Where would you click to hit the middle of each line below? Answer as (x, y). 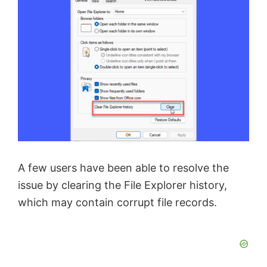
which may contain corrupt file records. (117, 203)
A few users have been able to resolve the (123, 168)
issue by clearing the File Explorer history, (122, 185)
